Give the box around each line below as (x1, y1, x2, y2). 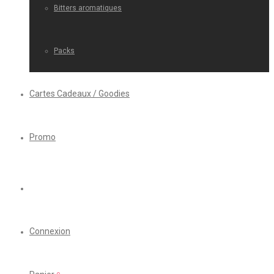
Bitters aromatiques (54, 4, 122, 12)
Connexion (29, 226, 70, 236)
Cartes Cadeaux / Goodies (29, 89, 130, 98)
